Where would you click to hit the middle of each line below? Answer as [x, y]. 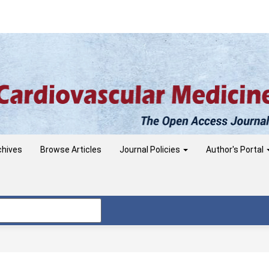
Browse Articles [71, 149]
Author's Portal [236, 149]
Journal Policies [151, 149]
